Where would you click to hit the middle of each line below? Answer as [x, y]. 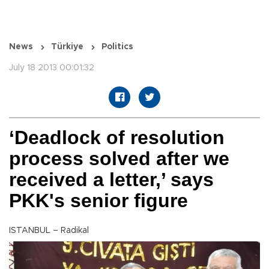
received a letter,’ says [111, 180]
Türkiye [67, 47]
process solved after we [119, 159]
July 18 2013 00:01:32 [52, 68]
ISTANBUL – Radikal [49, 231]
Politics [117, 47]
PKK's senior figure [98, 201]
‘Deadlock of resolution [117, 138]
